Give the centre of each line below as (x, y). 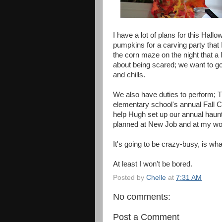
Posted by (130, 177)
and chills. (129, 75)
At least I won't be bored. (153, 164)
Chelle (156, 177)
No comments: (142, 196)
